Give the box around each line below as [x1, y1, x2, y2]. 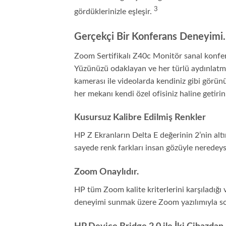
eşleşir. [128, 7, 154, 16]
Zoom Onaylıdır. [74, 167, 139, 177]
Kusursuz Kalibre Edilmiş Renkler [74, 113, 206, 123]
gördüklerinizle [74, 7, 128, 16]
